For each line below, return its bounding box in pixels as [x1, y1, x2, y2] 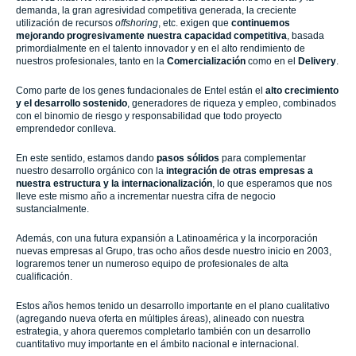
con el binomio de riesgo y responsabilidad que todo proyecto [16, 110, 282, 122]
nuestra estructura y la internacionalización [16, 178, 212, 189]
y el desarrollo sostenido [16, 98, 127, 109]
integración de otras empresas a [166, 165, 313, 176]
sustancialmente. [16, 203, 89, 215]
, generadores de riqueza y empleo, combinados [127, 98, 336, 109]
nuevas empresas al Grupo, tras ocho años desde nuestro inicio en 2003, [16, 246, 331, 257]
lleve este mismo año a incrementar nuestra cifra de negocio [16, 191, 276, 202]
